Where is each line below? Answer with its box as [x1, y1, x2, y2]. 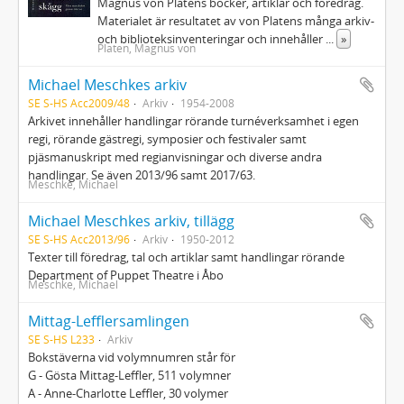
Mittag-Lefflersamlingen [28, 311, 189, 331]
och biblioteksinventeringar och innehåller [97, 31, 326, 47]
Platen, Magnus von [97, 41, 197, 55]
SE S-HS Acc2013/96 [28, 232, 130, 246]
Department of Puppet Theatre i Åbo [28, 267, 224, 283]
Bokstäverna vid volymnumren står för [28, 349, 235, 365]
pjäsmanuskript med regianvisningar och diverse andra [28, 149, 322, 165]
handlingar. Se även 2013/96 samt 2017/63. [28, 167, 255, 183]
